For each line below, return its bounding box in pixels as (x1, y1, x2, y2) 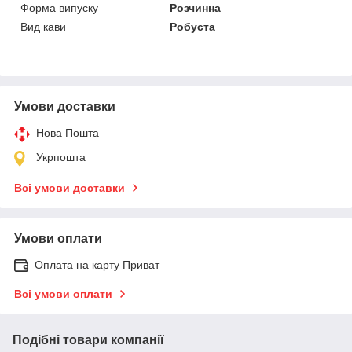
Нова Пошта (36, 126, 99, 139)
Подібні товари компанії (13, 332, 164, 346)
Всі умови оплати (14, 287, 112, 300)
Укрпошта (36, 150, 86, 163)
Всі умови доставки (14, 181, 125, 194)
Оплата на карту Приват (35, 258, 159, 271)
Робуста (170, 20, 216, 33)
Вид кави (20, 20, 66, 33)
